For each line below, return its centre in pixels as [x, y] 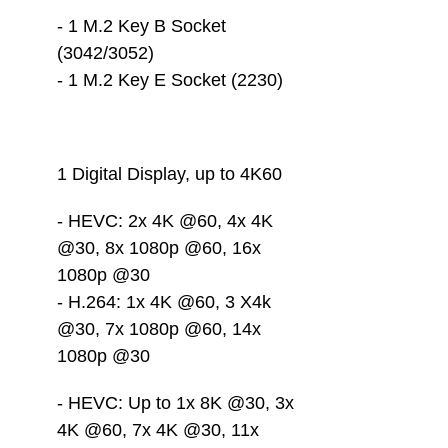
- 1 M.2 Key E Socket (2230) [170, 80]
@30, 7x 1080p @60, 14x [161, 329]
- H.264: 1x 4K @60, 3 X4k [166, 302]
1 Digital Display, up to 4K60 [172, 174]
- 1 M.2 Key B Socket [144, 26]
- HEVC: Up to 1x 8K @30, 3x [178, 403]
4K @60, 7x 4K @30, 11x [160, 430]
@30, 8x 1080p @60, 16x [161, 248]
